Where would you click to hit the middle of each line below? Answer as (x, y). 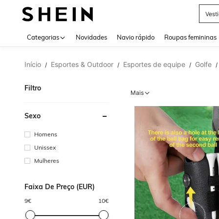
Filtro (33, 88)
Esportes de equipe (154, 64)
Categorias (43, 37)
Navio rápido (136, 37)
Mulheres (47, 161)
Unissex (45, 147)
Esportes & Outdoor (82, 64)
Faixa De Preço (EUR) (60, 187)
